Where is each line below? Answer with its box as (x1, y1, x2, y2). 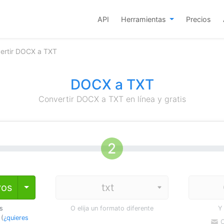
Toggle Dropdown (23, 182, 92, 192)
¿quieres (3, 214, 28, 221)
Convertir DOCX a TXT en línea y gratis (38, 94, 186, 104)
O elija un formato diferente (70, 204, 153, 212)
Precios (186, 14, 211, 23)
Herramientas (120, 14, 168, 23)
